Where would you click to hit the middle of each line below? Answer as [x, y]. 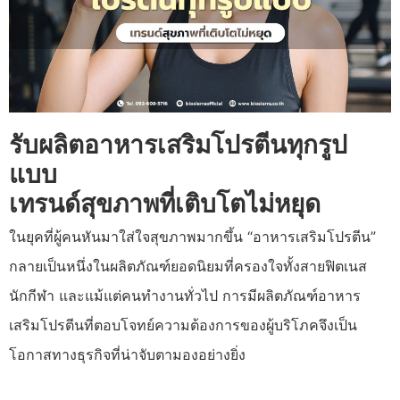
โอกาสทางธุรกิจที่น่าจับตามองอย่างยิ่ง [127, 355]
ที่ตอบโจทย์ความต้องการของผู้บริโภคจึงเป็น [221, 325]
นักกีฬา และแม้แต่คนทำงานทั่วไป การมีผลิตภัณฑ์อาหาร [185, 296]
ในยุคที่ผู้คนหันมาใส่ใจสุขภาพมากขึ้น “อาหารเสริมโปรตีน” [192, 237]
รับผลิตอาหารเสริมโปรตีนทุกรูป [178, 145]
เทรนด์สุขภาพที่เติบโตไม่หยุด [165, 204]
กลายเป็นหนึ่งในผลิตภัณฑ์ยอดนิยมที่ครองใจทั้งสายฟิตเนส [188, 267]
